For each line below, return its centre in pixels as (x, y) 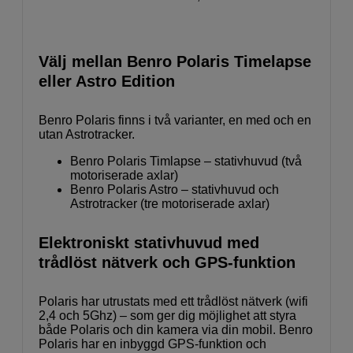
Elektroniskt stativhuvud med (149, 242)
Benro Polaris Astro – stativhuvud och (175, 189)
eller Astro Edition (107, 81)
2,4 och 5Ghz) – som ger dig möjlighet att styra (167, 315)
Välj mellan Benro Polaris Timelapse (175, 61)
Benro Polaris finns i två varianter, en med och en (175, 120)
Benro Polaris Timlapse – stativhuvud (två (186, 161)
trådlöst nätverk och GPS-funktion (167, 262)
